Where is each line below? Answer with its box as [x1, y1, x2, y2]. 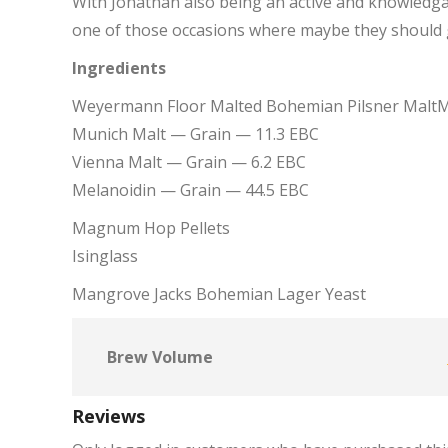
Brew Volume [107, 346, 213, 368]
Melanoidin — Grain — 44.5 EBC [72, 179, 309, 201]
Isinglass [72, 245, 138, 267]
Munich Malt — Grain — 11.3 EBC [72, 123, 319, 145]
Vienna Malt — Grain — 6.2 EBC [72, 151, 306, 173]
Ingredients [72, 57, 166, 79]
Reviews [72, 404, 145, 428]
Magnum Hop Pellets [72, 217, 230, 239]
